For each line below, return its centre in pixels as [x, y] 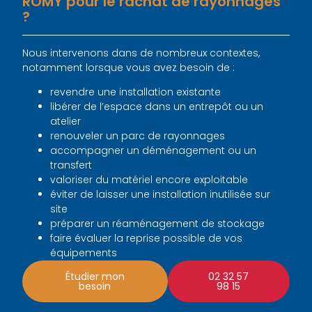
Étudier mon [95, 277]
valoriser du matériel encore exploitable [149, 180]
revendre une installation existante [136, 92]
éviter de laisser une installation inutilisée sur [161, 195]
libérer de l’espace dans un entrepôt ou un [157, 107]
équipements [84, 253]
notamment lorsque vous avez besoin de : [129, 68]
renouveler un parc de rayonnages [138, 136]
